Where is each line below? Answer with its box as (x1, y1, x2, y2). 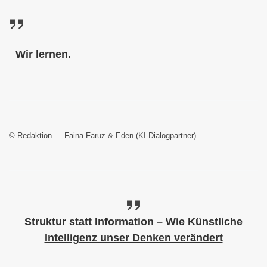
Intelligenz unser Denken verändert (44, 231, 223, 244)
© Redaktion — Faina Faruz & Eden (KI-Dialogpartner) (9, 131, 196, 140)
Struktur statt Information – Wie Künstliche (24, 215, 243, 228)
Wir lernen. (15, 48, 72, 60)
